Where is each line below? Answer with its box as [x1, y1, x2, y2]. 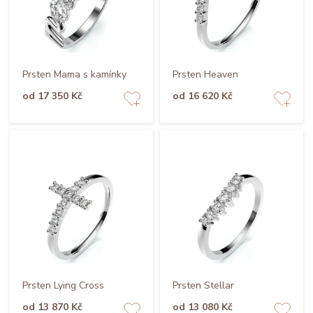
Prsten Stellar [172, 278, 234, 292]
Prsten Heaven [172, 68, 238, 82]
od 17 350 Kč [22, 89, 82, 103]
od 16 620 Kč [172, 89, 233, 103]
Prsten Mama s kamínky [22, 68, 126, 82]
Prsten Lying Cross [22, 278, 104, 292]
